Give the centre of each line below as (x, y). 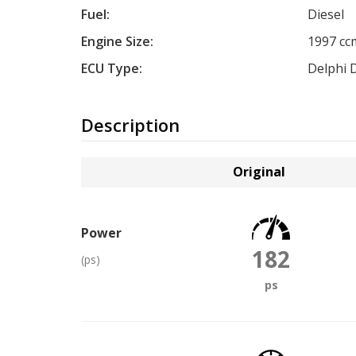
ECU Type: (112, 68)
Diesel (326, 14)
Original (259, 171)
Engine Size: (117, 41)
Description (130, 125)
